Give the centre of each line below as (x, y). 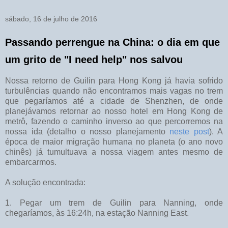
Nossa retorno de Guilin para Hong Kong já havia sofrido (114, 81)
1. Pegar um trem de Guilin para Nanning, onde (114, 203)
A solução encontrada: (46, 183)
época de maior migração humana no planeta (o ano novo (114, 142)
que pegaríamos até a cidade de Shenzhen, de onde (114, 101)
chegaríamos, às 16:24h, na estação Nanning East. (97, 213)
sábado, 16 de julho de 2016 (51, 19)
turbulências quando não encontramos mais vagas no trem (114, 91)
